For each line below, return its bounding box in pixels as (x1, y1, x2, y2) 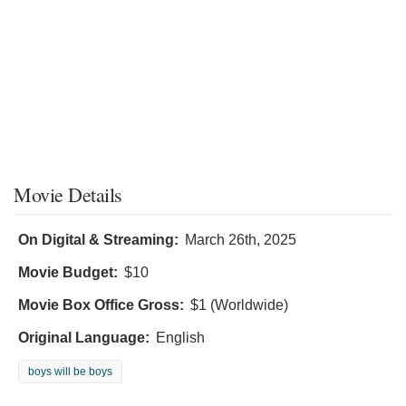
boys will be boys (28, 364, 112, 378)
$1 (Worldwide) (190, 296, 288, 313)
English (156, 329, 205, 345)
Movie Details (14, 180, 122, 208)
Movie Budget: (18, 264, 118, 280)
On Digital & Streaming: (18, 231, 179, 247)
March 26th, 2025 (185, 231, 296, 247)
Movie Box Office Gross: (18, 296, 184, 313)
